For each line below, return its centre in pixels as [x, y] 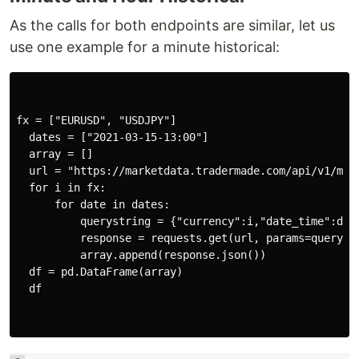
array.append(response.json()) [141, 254]
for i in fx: [61, 187]
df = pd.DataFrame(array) [99, 271]
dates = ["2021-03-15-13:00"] [112, 137]
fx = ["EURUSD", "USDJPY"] [96, 120]
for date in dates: [96, 204]
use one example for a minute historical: [145, 46]
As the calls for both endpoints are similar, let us [172, 25]
